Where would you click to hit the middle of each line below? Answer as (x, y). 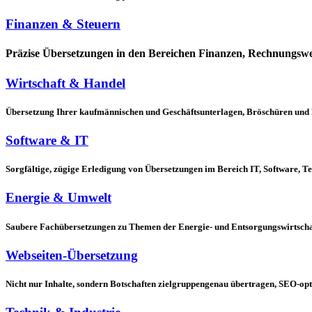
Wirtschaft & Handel (65, 83)
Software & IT (47, 140)
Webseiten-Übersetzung (72, 255)
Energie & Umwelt (58, 198)
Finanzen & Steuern (63, 24)
